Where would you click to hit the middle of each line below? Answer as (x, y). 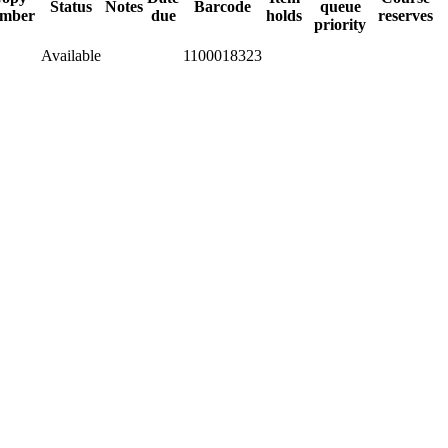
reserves (405, 15)
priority (340, 24)
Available (71, 55)
